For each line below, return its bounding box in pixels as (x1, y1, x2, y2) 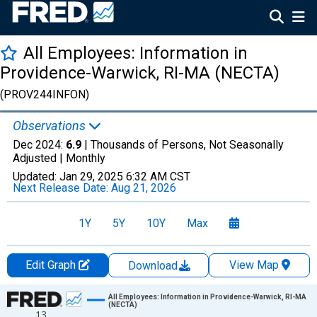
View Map (229, 258, 279, 272)
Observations (13, 118, 88, 133)
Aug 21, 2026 (111, 181, 176, 195)
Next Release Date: (13, 181, 111, 195)
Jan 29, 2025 (59, 170, 123, 183)
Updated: (13, 170, 59, 183)
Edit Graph (25, 258, 79, 272)
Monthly (66, 151, 105, 165)
